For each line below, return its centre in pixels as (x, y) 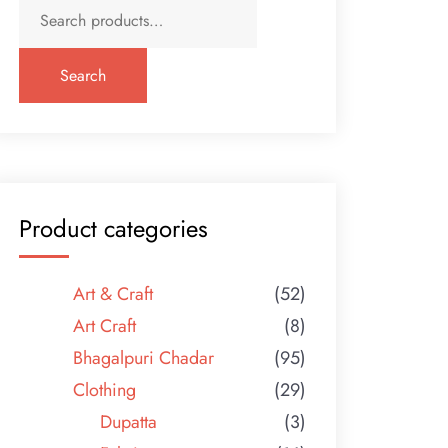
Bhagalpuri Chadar (144, 357)
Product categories (114, 228)
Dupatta (129, 421)
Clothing (105, 389)
